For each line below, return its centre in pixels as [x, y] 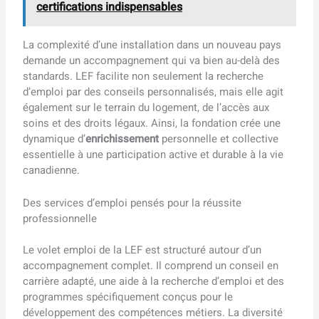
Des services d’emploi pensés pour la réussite [132, 203]
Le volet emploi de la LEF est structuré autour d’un [142, 250]
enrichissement [122, 138]
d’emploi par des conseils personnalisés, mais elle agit [153, 91]
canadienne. [52, 170]
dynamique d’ [54, 138]
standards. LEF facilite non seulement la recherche [143, 76]
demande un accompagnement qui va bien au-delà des [152, 60]
